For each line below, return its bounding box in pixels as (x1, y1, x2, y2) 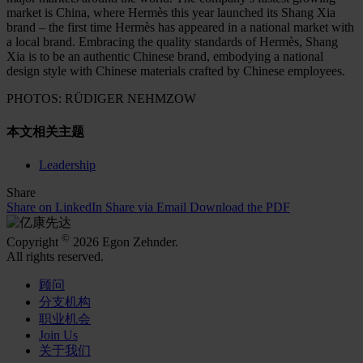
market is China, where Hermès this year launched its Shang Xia (6, 6, 335, 20)
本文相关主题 (6, 124, 84, 139)
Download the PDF (190, 199, 290, 214)
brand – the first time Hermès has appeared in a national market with (6, 20, 354, 35)
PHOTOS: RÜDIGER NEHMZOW (6, 92, 196, 106)
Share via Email (105, 199, 186, 214)
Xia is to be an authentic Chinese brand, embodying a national (6, 49, 323, 64)
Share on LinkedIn (6, 199, 102, 214)
